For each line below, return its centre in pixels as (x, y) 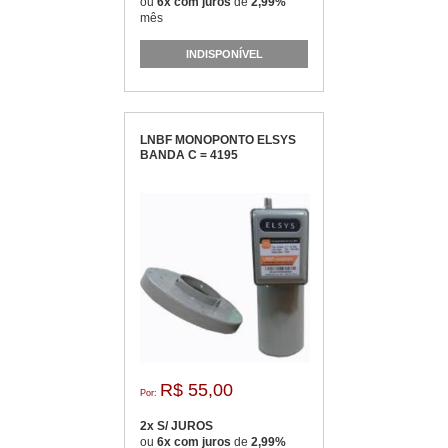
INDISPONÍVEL (224, 53)
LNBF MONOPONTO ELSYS (218, 140)
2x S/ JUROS (176, 426)
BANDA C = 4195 (189, 155)
